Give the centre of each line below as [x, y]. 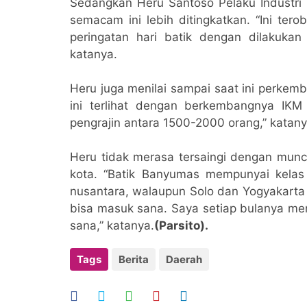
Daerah [184, 259]
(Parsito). [181, 225]
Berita [134, 259]
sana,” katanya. [112, 225]
